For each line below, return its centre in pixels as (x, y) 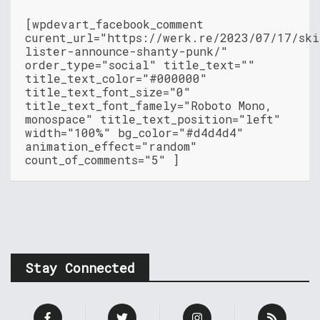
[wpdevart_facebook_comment (114, 24)
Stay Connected (80, 268)
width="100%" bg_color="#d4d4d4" (134, 133)
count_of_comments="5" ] (102, 160)
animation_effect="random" (111, 146)
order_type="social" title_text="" (140, 65)
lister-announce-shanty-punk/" (126, 51)
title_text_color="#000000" (116, 79)
